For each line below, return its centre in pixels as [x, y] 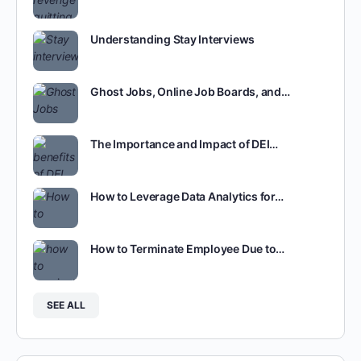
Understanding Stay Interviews [173, 39]
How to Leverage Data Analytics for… [187, 196]
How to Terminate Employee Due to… [188, 249]
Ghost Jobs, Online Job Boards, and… [190, 91]
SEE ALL [66, 305]
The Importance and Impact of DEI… [185, 144]
